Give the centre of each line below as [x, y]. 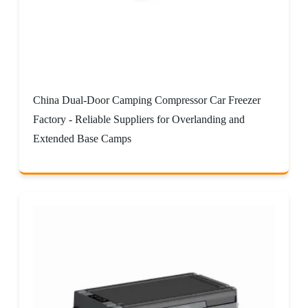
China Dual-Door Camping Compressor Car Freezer [147, 100]
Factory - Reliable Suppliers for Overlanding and [139, 119]
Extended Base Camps [82, 138]
